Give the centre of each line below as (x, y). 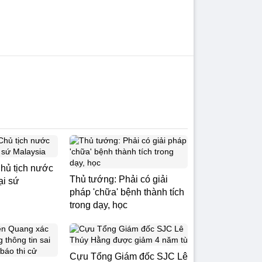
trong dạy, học (99, 205)
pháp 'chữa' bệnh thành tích (127, 192)
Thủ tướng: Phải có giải (119, 179)
